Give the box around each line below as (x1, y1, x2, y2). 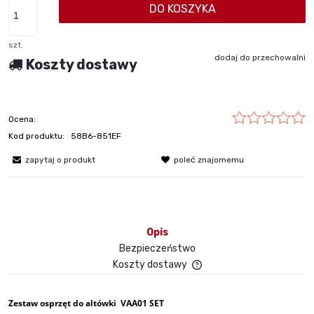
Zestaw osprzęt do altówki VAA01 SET (8, 296, 164, 309)
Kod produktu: (8, 130, 64, 141)
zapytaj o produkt (25, 154, 95, 165)
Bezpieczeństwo (118, 242, 196, 254)
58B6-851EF (71, 130, 121, 141)
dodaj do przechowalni (214, 52, 306, 62)
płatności (205, 287, 247, 298)
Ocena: (8, 114, 36, 124)
